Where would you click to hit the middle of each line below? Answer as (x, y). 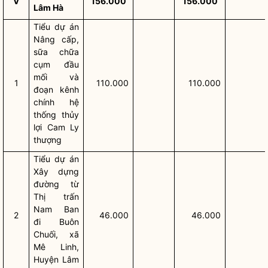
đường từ (56, 184)
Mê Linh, (56, 247)
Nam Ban (56, 209)
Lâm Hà (49, 7)
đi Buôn (56, 222)
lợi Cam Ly (56, 127)
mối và (56, 77)
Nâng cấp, (56, 39)
